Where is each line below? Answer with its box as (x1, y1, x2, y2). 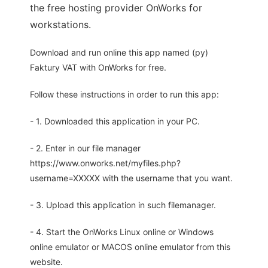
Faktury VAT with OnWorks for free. (30, 62, 166, 72)
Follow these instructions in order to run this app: (30, 89, 219, 99)
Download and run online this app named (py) (30, 47, 208, 57)
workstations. (30, 19, 91, 31)
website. (30, 257, 63, 267)
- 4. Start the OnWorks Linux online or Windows (30, 227, 214, 237)
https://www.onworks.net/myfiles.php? (30, 158, 181, 168)
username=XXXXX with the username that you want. (30, 173, 233, 183)
